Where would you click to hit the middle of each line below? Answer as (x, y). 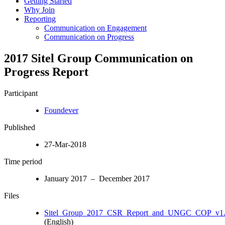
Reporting (40, 19)
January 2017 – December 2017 (97, 178)
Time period (23, 161)
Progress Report (46, 72)
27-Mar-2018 (65, 144)
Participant (21, 93)
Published (20, 127)
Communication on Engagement (95, 28)
